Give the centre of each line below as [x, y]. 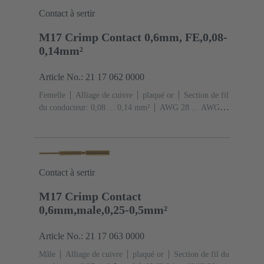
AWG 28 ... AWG [190, 108]
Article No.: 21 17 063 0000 [92, 236]
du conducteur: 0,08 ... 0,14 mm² [94, 108]
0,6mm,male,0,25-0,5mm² [103, 210]
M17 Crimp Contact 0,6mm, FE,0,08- [133, 37]
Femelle [52, 95]
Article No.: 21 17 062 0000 [92, 77]
